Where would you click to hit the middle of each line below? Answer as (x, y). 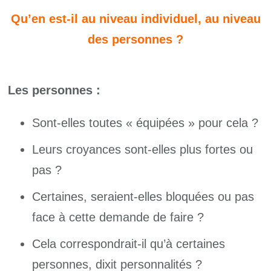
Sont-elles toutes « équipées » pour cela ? (145, 122)
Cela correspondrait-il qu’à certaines (129, 243)
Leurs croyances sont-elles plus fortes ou (143, 149)
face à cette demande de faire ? (118, 217)
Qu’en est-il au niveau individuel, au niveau (135, 18)
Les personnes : (54, 90)
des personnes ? (135, 39)
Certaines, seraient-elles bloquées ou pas (143, 196)
